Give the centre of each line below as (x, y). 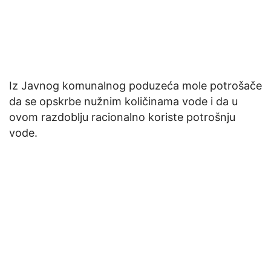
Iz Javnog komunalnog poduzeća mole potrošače (135, 86)
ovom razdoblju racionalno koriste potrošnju (122, 117)
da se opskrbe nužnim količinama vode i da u (123, 102)
